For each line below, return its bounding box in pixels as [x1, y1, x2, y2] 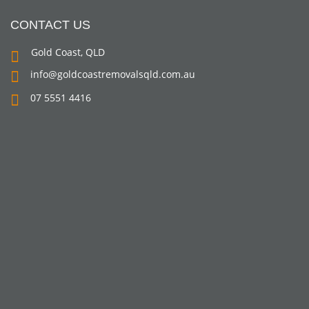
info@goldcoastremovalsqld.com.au [30, 68, 195, 81]
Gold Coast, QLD [31, 46, 105, 59]
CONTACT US [10, 18, 90, 32]
